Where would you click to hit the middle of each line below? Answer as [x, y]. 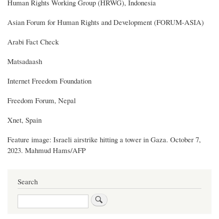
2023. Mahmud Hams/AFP [46, 150]
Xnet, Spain [24, 120]
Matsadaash [25, 61]
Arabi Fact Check [33, 42]
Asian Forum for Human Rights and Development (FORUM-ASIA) [106, 22]
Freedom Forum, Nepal [42, 100]
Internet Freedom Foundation [49, 81]
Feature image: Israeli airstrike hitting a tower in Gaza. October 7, [104, 140]
